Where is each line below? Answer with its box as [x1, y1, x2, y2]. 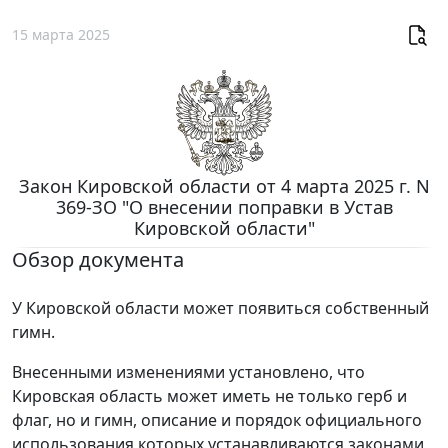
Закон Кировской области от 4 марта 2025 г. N [18, 173, 430, 198]
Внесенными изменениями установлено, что [12, 360, 365, 383]
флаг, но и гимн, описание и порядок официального [12, 408, 422, 431]
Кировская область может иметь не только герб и [12, 384, 407, 407]
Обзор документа [12, 245, 184, 273]
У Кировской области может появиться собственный [12, 296, 429, 319]
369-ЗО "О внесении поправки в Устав [55, 194, 393, 219]
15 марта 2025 [12, 25, 110, 45]
